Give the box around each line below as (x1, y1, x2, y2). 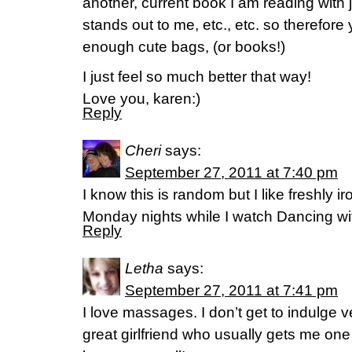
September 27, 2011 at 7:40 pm (125, 164, 338, 181)
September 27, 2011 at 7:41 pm (125, 282, 338, 299)
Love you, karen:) (82, 90, 200, 107)
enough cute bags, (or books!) (82, 38, 285, 55)
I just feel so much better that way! (82, 68, 311, 85)
